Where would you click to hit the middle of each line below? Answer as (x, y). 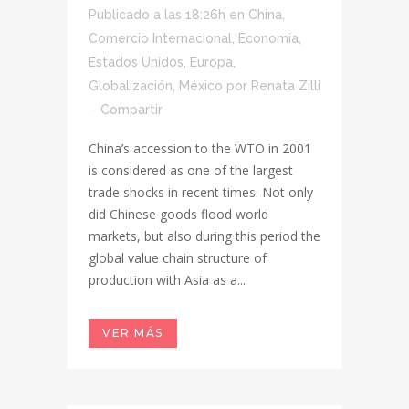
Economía (268, 38)
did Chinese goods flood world (178, 214)
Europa (211, 62)
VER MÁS (133, 333)
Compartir (131, 110)
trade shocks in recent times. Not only (201, 192)
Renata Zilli (286, 86)
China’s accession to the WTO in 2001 (200, 148)
